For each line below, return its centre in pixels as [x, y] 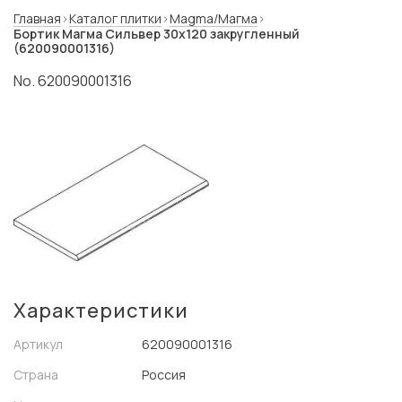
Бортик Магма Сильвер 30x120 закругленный [157, 34]
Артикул [38, 344]
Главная [37, 18]
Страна [36, 375]
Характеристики [101, 310]
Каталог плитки [115, 18]
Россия [164, 375]
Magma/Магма [214, 18]
